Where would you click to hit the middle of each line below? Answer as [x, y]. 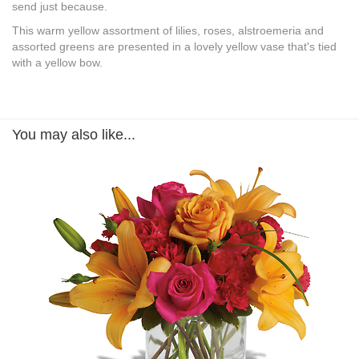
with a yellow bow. [57, 63]
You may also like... [74, 135]
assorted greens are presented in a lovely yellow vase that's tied [174, 47]
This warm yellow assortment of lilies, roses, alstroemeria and [168, 31]
